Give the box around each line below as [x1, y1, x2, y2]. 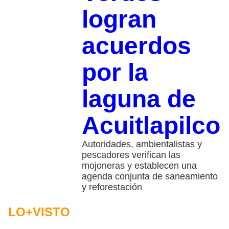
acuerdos [81, 32, 191, 59]
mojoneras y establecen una [81, 160, 197, 171]
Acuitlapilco [81, 111, 220, 139]
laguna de [81, 85, 196, 112]
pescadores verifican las [81, 149, 180, 160]
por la [81, 58, 148, 86]
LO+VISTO [8, 204, 70, 219]
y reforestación [81, 181, 142, 192]
